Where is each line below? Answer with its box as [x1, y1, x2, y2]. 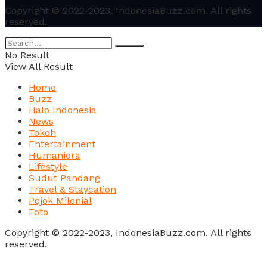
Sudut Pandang [29, 172, 100, 184]
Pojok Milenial [29, 194, 92, 206]
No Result [5, 49, 49, 61]
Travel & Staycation [29, 183, 116, 195]
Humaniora [29, 149, 80, 161]
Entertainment [29, 138, 95, 150]
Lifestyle [29, 160, 67, 172]
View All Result [5, 60, 73, 72]
